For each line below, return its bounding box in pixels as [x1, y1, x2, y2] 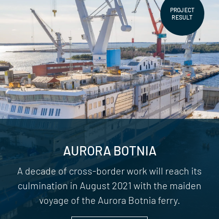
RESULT [172, 13, 193, 21]
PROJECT [170, 6, 195, 13]
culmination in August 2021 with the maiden [18, 179, 201, 191]
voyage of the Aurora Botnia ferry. [39, 194, 180, 206]
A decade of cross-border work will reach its [17, 164, 202, 176]
